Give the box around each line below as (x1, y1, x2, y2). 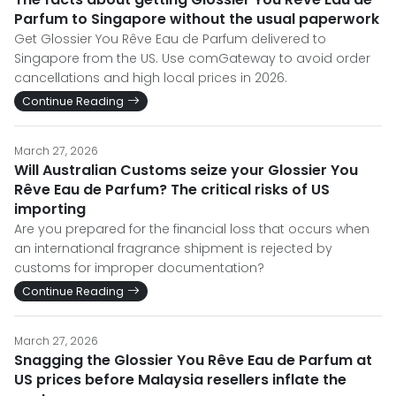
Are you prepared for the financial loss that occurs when (14, 220, 369, 238)
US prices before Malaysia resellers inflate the (14, 369, 346, 390)
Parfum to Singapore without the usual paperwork (14, 9, 379, 29)
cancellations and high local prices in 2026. (14, 69, 287, 87)
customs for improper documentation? (14, 259, 264, 277)
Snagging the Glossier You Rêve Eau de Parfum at (14, 350, 372, 370)
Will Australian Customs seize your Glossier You (14, 160, 358, 180)
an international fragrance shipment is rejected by (14, 240, 332, 257)
